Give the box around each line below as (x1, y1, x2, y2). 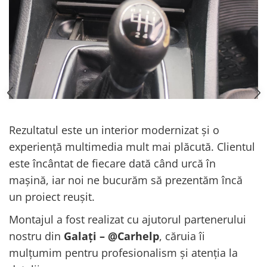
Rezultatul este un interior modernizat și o (9, 123, 219, 138)
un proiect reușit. (9, 190, 95, 204)
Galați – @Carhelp (64, 229, 159, 244)
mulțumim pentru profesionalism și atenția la (9, 246, 238, 260)
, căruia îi (159, 229, 205, 244)
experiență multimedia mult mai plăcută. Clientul (9, 139, 255, 154)
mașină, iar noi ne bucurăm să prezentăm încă (9, 173, 243, 188)
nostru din (9, 229, 64, 244)
